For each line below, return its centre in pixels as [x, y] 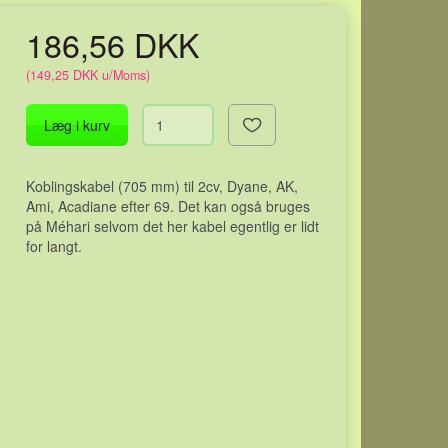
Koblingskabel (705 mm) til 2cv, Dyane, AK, [162, 186]
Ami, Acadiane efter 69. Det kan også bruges [168, 206]
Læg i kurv [77, 125]
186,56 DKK [117, 44]
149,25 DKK [64, 75]
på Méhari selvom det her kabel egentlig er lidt [173, 226]
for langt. [54, 246]
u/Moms [122, 75]
